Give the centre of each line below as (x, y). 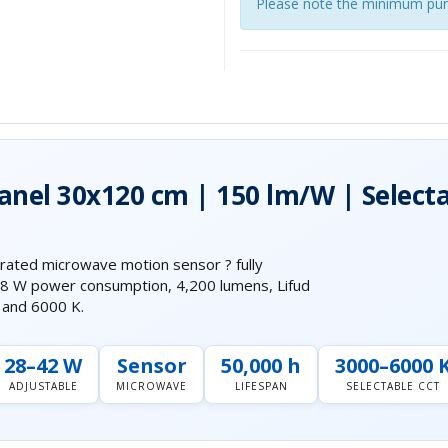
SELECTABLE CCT (393, 385)
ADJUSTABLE (43, 385)
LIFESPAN (261, 385)
